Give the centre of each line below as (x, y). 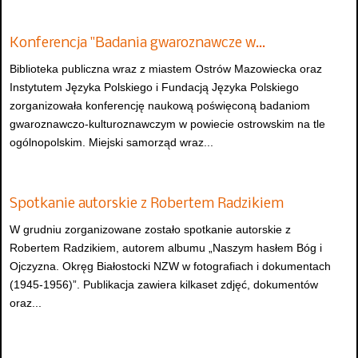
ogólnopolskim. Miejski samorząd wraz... (111, 143)
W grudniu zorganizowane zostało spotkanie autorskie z (150, 230)
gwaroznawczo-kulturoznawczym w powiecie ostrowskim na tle (167, 124)
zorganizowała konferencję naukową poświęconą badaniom (160, 106)
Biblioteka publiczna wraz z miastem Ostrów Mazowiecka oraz (166, 69)
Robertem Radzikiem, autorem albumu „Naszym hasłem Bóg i (166, 248)
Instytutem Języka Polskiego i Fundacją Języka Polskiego (154, 88)
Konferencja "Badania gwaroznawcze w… (137, 44)
